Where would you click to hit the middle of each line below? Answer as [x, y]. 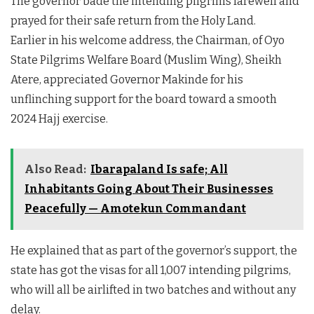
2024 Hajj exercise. [59, 118]
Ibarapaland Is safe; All [159, 169]
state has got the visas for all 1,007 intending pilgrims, [151, 270]
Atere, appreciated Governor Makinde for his [127, 79]
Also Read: [55, 169]
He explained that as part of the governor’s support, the [154, 250]
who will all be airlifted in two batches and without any [153, 289]
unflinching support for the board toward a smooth [144, 99]
